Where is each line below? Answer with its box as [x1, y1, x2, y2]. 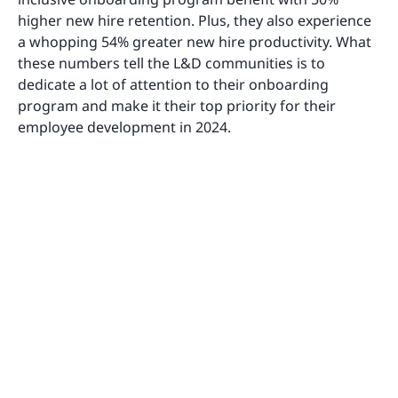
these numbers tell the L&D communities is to [18, 52, 325, 73]
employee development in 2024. [18, 116, 235, 137]
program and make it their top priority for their [18, 95, 336, 115]
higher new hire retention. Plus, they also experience [18, 10, 371, 30]
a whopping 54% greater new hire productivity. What [18, 31, 371, 52]
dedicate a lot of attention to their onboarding [18, 74, 329, 94]
